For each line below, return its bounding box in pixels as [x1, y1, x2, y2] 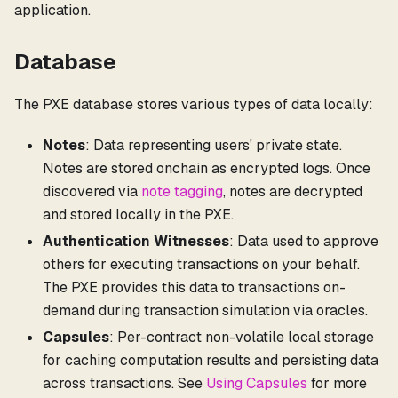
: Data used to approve [229, 231, 378, 251]
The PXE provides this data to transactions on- [43, 277, 346, 297]
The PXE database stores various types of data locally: [14, 94, 373, 114]
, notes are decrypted [223, 181, 362, 201]
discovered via [43, 181, 141, 201]
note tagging [141, 181, 223, 201]
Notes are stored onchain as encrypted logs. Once [43, 158, 370, 178]
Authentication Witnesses [43, 231, 229, 251]
